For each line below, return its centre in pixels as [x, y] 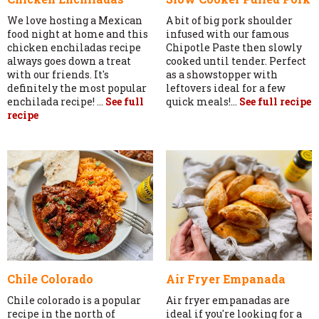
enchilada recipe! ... [56, 101]
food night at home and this [78, 33]
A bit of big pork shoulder [229, 20]
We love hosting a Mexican [75, 20]
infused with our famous [227, 33]
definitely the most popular [77, 88]
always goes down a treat [69, 61]
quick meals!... [202, 101]
